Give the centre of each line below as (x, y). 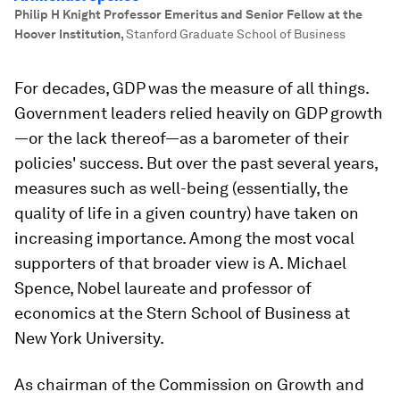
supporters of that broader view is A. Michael (180, 263)
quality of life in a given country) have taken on (187, 213)
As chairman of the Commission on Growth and (189, 384)
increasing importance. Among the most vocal (184, 238)
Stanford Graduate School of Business (236, 34)
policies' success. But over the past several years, (196, 163)
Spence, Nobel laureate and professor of (163, 288)
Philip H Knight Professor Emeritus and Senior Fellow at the (188, 14)
